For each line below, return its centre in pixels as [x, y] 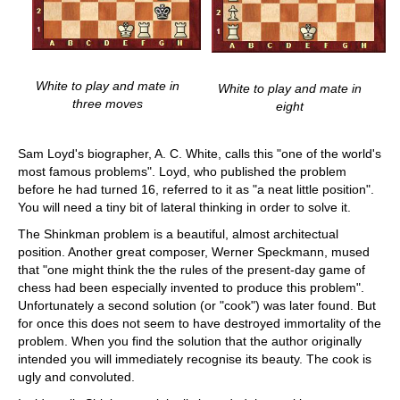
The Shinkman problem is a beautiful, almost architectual [178, 233]
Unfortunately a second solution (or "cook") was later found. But [197, 305]
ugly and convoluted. [76, 376]
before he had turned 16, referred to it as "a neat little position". [196, 189]
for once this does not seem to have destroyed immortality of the [200, 323]
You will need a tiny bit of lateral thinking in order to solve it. [184, 207]
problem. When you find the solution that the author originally [190, 341]
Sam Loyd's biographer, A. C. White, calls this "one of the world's [200, 153]
